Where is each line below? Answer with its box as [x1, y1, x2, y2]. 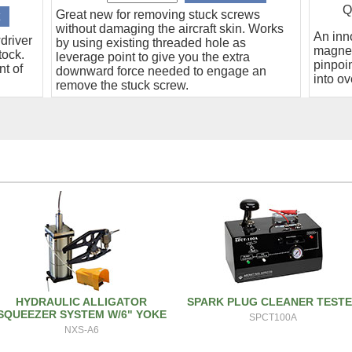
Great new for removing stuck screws [56, 7, 261, 21]
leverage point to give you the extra [56, 49, 251, 64]
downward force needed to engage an [56, 64, 267, 78]
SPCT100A [249, 312, 298, 323]
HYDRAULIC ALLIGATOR [16, 295, 148, 308]
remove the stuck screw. [56, 78, 189, 92]
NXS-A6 [64, 324, 99, 335]
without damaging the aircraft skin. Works [56, 21, 284, 35]
